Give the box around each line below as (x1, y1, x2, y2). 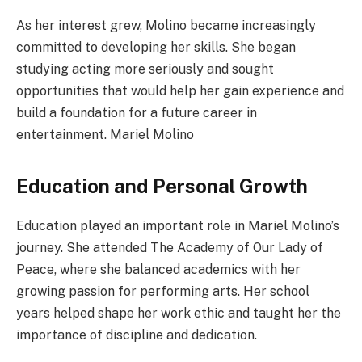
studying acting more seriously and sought (16, 61, 274, 77)
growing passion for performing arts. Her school (16, 283, 309, 299)
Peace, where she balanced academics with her (16, 261, 301, 277)
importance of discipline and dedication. (16, 326, 257, 343)
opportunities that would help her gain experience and (16, 82, 344, 99)
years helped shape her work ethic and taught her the (16, 305, 341, 321)
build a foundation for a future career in (16, 104, 257, 120)
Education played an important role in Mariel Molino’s (16, 217, 339, 234)
